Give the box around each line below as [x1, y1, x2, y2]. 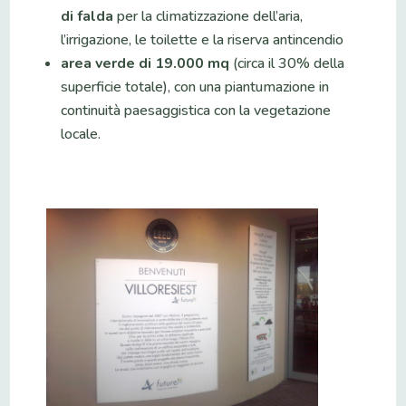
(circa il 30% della [229, 53, 345, 73]
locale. [61, 123, 101, 144]
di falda [61, 5, 114, 26]
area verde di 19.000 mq [61, 53, 230, 73]
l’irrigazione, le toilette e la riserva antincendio [61, 29, 344, 50]
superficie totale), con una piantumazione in [61, 76, 330, 97]
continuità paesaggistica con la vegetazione [61, 100, 332, 121]
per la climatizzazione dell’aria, [113, 5, 304, 26]
